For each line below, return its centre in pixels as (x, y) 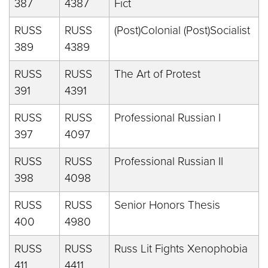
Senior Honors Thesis (167, 205)
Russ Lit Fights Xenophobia (181, 249)
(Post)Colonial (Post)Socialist (182, 30)
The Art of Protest (157, 74)
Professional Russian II (169, 161)
